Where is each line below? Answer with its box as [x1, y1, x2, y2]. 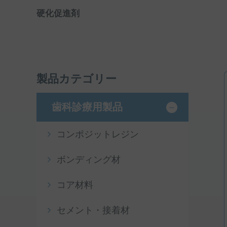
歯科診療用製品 [52, 101, 123, 112]
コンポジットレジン [57, 129, 139, 139]
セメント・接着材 [57, 205, 130, 215]
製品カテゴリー [36, 72, 117, 85]
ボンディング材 [57, 155, 121, 165]
